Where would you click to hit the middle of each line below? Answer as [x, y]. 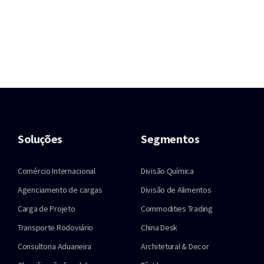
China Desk [159, 228]
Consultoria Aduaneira [55, 247]
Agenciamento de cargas [60, 190]
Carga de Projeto [47, 209]
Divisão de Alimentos [176, 190]
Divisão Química [167, 171]
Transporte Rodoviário [56, 228]
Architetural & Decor [175, 247]
